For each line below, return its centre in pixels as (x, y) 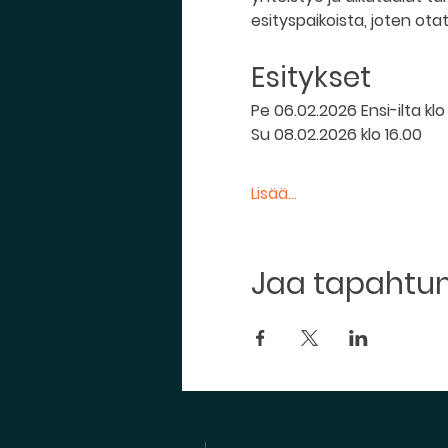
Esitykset (314, 77)
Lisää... (273, 193)
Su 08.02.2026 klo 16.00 (336, 134)
